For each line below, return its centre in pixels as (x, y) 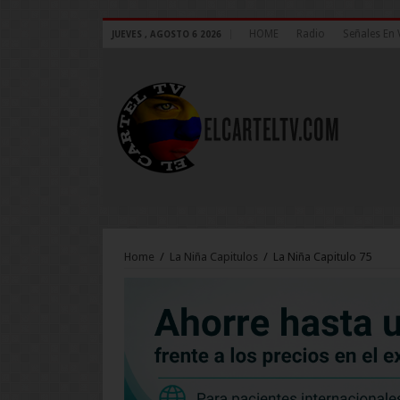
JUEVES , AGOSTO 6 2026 (166, 34)
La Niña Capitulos (213, 257)
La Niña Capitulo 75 (322, 257)
